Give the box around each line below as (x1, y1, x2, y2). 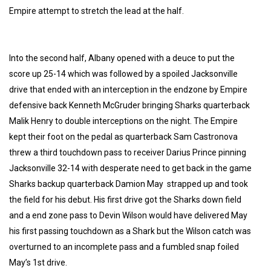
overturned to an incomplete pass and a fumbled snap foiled (9, 241, 239, 252)
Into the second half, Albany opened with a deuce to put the (9, 53, 235, 63)
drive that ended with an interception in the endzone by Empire (9, 84, 247, 94)
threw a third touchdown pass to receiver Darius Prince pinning (9, 147, 246, 157)
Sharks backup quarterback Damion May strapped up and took (9, 178, 248, 189)
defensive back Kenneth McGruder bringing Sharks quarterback (9, 100, 250, 110)
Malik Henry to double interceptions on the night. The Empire (9, 116, 238, 126)
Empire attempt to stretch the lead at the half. (9, 5, 184, 16)
